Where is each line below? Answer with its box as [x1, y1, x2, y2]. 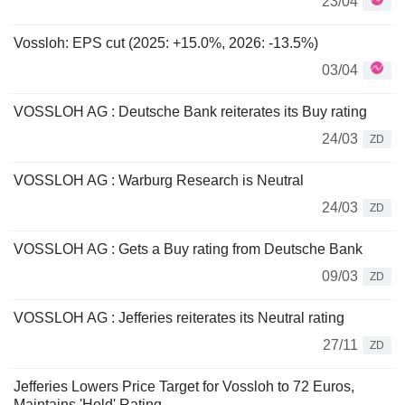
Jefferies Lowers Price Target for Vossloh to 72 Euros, [14, 379, 354, 395]
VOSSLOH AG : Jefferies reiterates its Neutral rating [14, 310, 344, 326]
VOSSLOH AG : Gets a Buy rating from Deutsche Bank [14, 241, 363, 258]
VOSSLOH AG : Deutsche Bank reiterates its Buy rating [14, 104, 367, 120]
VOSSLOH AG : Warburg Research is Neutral [14, 173, 304, 189]
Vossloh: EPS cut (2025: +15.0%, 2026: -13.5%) [14, 35, 318, 52]
